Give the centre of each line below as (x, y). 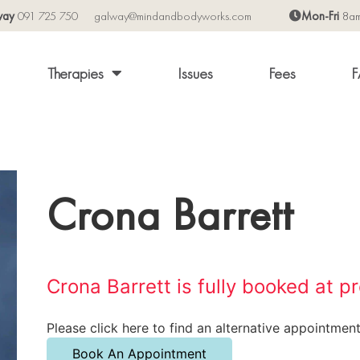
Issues (195, 73)
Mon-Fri (322, 16)
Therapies (76, 73)
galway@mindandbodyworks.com (172, 16)
